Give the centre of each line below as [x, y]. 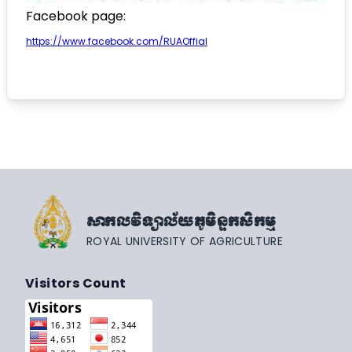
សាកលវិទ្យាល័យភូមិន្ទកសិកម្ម [181, 222]
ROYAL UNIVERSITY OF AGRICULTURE [185, 241]
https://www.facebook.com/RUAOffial [117, 42]
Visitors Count [76, 283]
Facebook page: [76, 16]
